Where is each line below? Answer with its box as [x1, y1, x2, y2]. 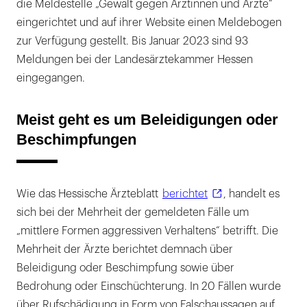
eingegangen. [16, 73, 85, 84]
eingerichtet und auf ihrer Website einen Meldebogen [16, 17, 282, 29]
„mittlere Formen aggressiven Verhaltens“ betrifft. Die [16, 225, 278, 237]
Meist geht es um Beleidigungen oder [16, 111, 278, 129]
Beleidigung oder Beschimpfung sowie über [16, 262, 234, 274]
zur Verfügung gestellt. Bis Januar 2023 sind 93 [16, 36, 248, 47]
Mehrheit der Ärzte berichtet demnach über [16, 244, 233, 256]
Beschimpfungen [16, 131, 136, 149]
